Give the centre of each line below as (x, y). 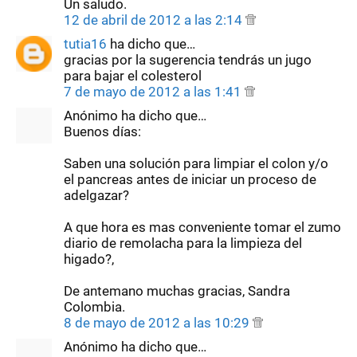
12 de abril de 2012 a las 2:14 (155, 20)
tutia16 (85, 43)
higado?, (89, 259)
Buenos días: (102, 131)
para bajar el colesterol (133, 75)
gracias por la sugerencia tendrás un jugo (188, 59)
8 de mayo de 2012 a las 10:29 (158, 322)
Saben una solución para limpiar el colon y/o (196, 163)
